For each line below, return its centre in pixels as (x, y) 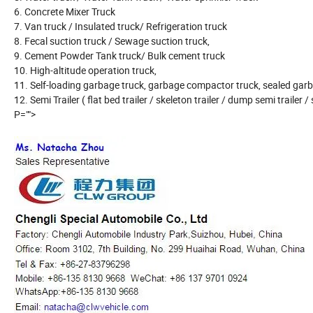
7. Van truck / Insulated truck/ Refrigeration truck (121, 27)
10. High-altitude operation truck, (85, 71)
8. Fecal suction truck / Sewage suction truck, (112, 41)
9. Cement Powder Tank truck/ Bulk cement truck (119, 56)
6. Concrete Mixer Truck (65, 12)
